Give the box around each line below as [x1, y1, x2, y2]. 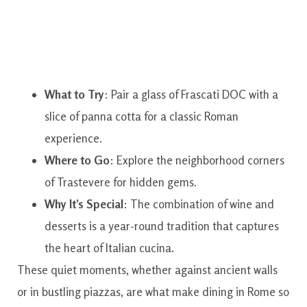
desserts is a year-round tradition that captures [45, 218, 279, 233]
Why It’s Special [45, 196, 123, 211]
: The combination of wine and [123, 196, 274, 211]
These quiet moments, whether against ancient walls [17, 262, 278, 277]
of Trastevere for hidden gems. [45, 174, 197, 189]
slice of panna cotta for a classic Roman [45, 108, 238, 123]
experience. [45, 130, 102, 145]
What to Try [45, 86, 104, 101]
